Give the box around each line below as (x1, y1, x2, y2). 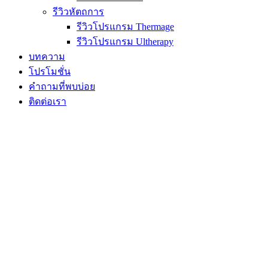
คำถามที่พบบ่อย (29, 81, 95, 92)
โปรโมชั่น (29, 66, 71, 77)
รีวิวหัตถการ (53, 7, 104, 17)
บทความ (29, 51, 65, 62)
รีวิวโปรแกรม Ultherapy (77, 36, 173, 47)
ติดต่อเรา (29, 96, 66, 106)
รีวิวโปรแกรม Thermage (77, 22, 174, 32)
